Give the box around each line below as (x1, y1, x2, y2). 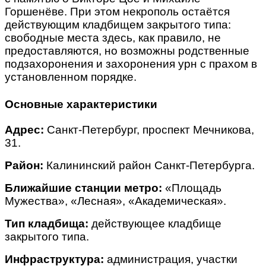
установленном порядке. (5, 70, 137, 83)
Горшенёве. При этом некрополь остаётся (5, 5, 230, 18)
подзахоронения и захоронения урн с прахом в (5, 57, 257, 70)
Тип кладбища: (5, 217, 88, 230)
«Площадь (162, 181, 221, 194)
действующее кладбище (88, 217, 221, 230)
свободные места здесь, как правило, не (5, 31, 221, 44)
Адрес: (5, 123, 44, 136)
